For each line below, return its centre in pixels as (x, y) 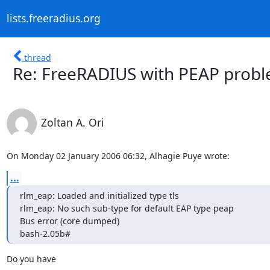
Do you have (32, 259)
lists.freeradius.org (53, 18)
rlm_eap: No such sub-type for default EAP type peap (127, 208)
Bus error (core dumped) (69, 221)
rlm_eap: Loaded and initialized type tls (99, 195)
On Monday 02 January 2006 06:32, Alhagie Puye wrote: (118, 155)
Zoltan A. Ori (72, 122)
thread (38, 57)
